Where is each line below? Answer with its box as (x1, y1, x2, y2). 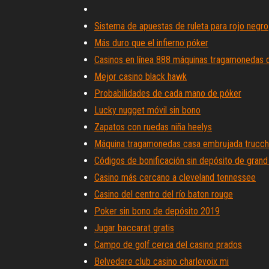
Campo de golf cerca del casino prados (94, 239, 242, 250)
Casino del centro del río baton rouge (94, 189, 233, 200)
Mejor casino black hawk (94, 71, 187, 82)
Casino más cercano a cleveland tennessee (94, 172, 256, 183)
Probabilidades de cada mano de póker (94, 88, 241, 99)
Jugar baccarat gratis (94, 222, 174, 234)
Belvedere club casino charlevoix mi (94, 256, 229, 267)
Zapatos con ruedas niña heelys (94, 121, 212, 133)
